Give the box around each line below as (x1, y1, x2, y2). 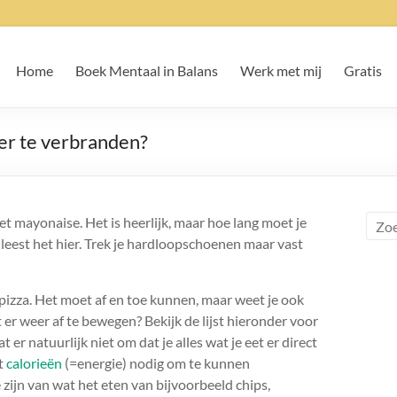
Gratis (344, 62, 382, 79)
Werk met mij (240, 62, 322, 79)
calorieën (6, 354, 62, 371)
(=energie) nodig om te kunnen (65, 354, 250, 371)
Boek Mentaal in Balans (75, 62, 218, 79)
